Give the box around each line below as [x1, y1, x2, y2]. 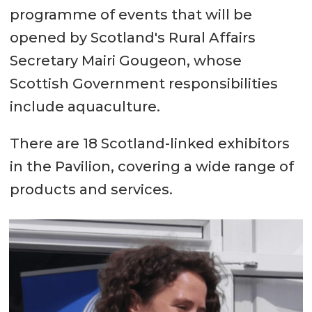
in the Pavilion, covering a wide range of [9, 158, 294, 175]
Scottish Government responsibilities [9, 75, 278, 93]
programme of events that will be [9, 6, 252, 24]
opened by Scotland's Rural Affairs [9, 29, 256, 47]
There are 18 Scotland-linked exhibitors [9, 135, 290, 153]
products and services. [9, 181, 173, 198]
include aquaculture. [9, 98, 160, 116]
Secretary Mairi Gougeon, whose [9, 52, 242, 70]
